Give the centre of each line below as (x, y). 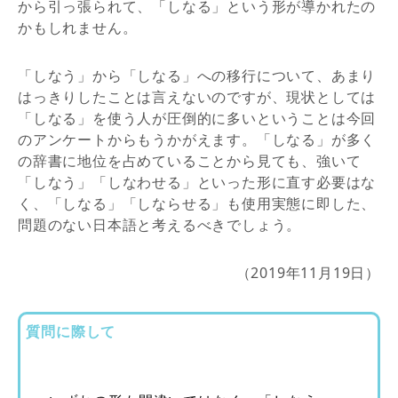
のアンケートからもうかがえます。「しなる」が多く (197, 140)
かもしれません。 (78, 28)
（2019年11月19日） (308, 273)
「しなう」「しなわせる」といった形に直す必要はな (197, 183)
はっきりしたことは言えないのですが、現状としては (197, 97)
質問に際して (71, 331)
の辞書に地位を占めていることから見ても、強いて (190, 161)
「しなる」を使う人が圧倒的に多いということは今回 (197, 119)
